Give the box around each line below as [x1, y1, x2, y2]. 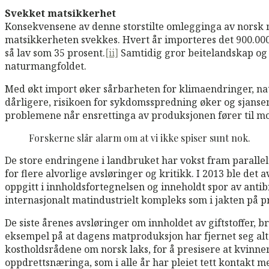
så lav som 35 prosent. [5, 46, 105, 59]
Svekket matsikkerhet [5, 6, 116, 20]
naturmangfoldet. [5, 59, 86, 73]
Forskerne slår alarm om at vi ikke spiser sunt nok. [29, 131, 250, 144]
